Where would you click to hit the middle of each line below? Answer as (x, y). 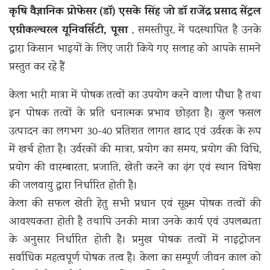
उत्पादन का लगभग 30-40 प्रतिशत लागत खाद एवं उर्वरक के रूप (135, 132)
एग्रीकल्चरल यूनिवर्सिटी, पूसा (68, 32)
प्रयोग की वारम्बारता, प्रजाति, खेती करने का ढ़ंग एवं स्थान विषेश (135, 168)
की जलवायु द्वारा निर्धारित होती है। (73, 187)
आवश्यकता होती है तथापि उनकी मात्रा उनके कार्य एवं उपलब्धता (135, 223)
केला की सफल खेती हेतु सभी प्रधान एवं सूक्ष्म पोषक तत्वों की (135, 205)
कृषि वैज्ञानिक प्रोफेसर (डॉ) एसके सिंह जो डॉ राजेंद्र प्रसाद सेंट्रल (135, 13)
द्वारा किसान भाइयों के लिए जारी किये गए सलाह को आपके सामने (135, 50)
